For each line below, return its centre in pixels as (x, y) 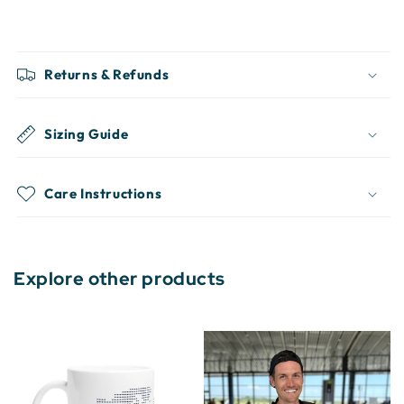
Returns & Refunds (107, 74)
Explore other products (119, 279)
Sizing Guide (87, 134)
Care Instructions (103, 193)
